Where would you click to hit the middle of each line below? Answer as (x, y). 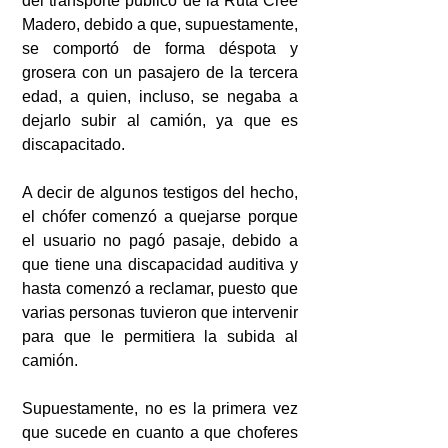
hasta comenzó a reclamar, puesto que (160, 288)
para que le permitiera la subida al (160, 336)
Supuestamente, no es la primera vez (160, 408)
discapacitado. (73, 144)
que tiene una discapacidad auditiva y (160, 264)
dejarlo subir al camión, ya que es (160, 120)
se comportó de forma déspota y (160, 48)
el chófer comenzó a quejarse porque (160, 216)
